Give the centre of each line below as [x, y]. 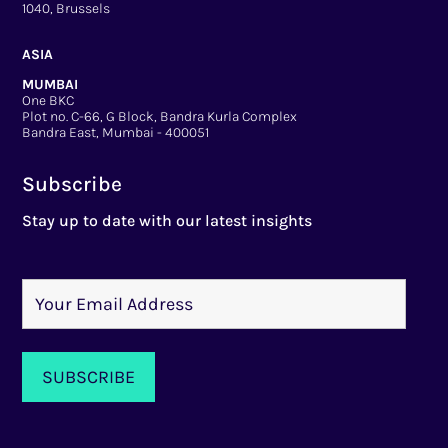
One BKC [48, 101]
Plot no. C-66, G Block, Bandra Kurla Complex [160, 117]
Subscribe [72, 184]
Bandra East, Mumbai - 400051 [116, 133]
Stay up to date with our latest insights [167, 221]
